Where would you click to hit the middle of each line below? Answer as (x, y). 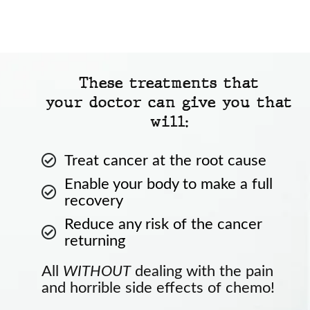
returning (94, 241)
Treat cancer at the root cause (165, 161)
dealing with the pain (202, 272)
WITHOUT (97, 272)
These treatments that (169, 83)
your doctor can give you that (169, 102)
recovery (93, 201)
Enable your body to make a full (168, 184)
